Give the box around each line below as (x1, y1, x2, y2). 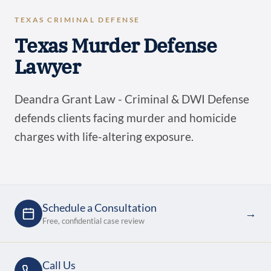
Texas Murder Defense (15, 33, 217, 59)
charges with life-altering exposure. (15, 129, 194, 144)
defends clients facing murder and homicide (15, 111, 237, 125)
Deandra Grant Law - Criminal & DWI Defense (15, 92, 249, 106)
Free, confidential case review (42, 215, 145, 226)
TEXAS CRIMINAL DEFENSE (15, 16, 140, 24)
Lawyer (15, 54, 81, 80)
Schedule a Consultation (42, 201, 157, 215)
